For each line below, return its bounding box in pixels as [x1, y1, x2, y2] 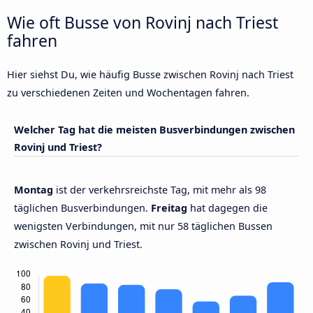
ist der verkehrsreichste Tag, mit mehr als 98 [56, 182, 266, 196]
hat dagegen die [187, 201, 268, 214]
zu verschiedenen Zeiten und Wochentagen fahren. [7, 86, 249, 100]
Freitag [151, 201, 187, 214]
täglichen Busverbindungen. [14, 201, 151, 214]
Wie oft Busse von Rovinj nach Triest [7, 11, 278, 34]
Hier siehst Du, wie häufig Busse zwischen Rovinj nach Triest [7, 68, 293, 82]
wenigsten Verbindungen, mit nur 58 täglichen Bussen [14, 219, 272, 233]
